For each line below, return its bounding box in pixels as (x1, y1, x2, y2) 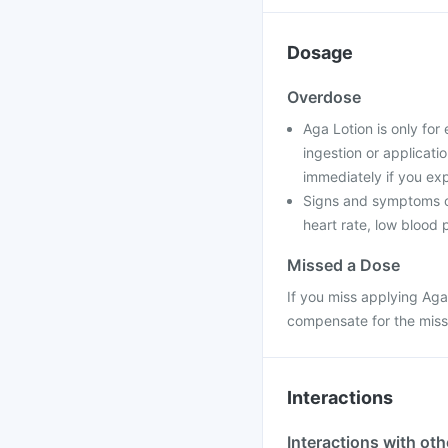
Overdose (287, 87, 361, 107)
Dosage (287, 42, 353, 63)
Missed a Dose (287, 255, 400, 275)
